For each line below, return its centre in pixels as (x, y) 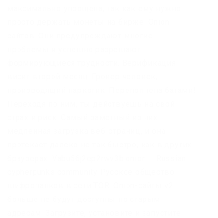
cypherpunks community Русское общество (91, 172)
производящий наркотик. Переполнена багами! (102, 91)
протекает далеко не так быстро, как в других (100, 145)
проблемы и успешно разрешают (74, 50)
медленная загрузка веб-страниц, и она (87, 131)
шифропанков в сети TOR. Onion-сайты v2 (91, 186)
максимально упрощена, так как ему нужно (94, 9)
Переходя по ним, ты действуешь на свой (91, 104)
